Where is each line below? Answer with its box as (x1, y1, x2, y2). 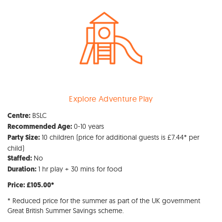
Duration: (7, 166, 38, 173)
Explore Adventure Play (69, 93, 153, 104)
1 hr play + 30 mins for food (38, 164, 122, 173)
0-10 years (74, 121, 104, 131)
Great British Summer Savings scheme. (7, 206, 124, 215)
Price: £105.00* (7, 181, 54, 189)
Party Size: (7, 134, 42, 142)
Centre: (7, 112, 32, 120)
